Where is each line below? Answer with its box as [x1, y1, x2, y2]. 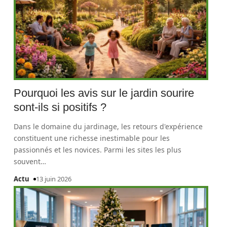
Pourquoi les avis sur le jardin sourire [14, 87, 195, 99]
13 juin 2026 [36, 174, 72, 183]
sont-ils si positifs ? [14, 101, 107, 113]
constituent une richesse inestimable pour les [14, 133, 170, 143]
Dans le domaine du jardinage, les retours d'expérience [14, 122, 203, 131]
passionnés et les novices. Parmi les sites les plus [14, 145, 182, 155]
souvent [14, 157, 41, 166]
